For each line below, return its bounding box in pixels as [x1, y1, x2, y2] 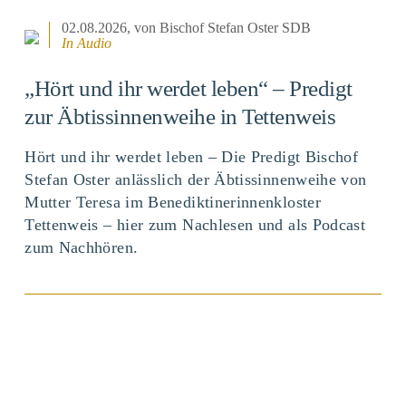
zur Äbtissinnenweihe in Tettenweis [24, 103, 336, 129]
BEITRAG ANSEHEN [139, 313, 267, 326]
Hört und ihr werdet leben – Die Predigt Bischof [24, 148, 359, 167]
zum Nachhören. [24, 238, 139, 257]
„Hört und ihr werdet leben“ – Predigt [24, 75, 353, 101]
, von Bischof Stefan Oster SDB [127, 19, 312, 35]
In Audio [62, 34, 112, 51]
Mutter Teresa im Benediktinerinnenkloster [24, 193, 321, 212]
